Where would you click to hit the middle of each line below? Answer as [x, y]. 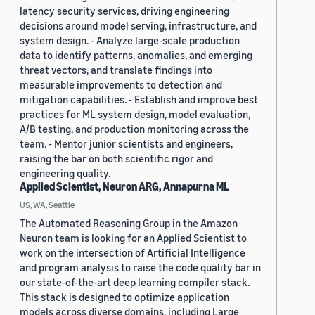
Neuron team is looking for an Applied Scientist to [133, 238]
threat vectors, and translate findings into [116, 70]
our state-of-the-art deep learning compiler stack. [135, 282]
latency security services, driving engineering [124, 11]
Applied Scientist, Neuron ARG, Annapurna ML [124, 187]
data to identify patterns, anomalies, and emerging [136, 55]
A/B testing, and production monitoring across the [134, 129]
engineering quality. [65, 173]
